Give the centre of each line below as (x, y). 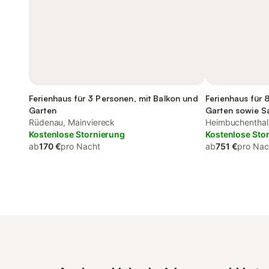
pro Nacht (80, 146)
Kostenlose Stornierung (77, 134)
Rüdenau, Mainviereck (72, 122)
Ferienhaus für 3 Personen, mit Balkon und (113, 98)
